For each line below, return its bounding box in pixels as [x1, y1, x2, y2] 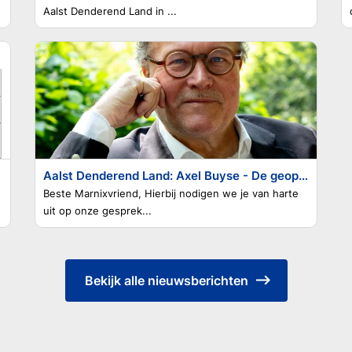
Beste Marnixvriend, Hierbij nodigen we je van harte [43, 187, 299, 200]
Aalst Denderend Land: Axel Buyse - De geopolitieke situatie [299, 168, 308, 183]
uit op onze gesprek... [43, 204, 152, 217]
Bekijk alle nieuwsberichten [84, 273, 248, 288]
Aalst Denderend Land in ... [43, 5, 177, 17]
